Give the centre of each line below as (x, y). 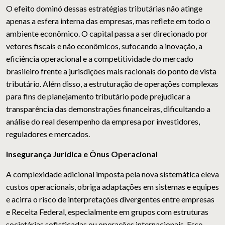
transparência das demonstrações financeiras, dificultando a (108, 109)
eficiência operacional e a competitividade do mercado (100, 59)
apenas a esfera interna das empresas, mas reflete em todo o (108, 21)
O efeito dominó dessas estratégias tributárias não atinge (104, 9)
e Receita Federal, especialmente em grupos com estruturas (107, 212)
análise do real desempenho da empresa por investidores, (103, 122)
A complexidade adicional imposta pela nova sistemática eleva (113, 174)
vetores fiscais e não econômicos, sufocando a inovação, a (104, 46)
